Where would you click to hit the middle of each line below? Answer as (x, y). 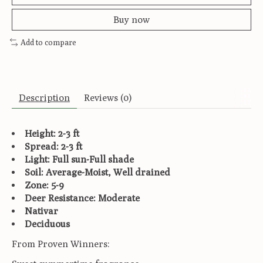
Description (44, 97)
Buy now (131, 20)
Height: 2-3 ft (52, 133)
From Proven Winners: (61, 244)
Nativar (41, 211)
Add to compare (48, 43)
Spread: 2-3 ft (53, 146)
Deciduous (47, 224)
